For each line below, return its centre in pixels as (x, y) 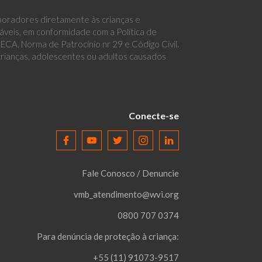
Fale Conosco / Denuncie (130, 173)
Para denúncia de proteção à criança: (108, 237)
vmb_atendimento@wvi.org (126, 194)
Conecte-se (154, 116)
